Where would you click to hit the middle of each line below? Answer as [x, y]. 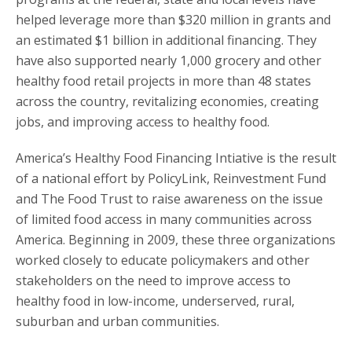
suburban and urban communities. [117, 322]
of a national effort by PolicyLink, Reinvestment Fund [171, 179]
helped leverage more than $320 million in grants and [173, 20]
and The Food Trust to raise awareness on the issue [169, 199]
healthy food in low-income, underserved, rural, [155, 301]
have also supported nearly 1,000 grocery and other [169, 61]
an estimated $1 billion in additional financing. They [166, 40]
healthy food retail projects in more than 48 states [163, 81]
